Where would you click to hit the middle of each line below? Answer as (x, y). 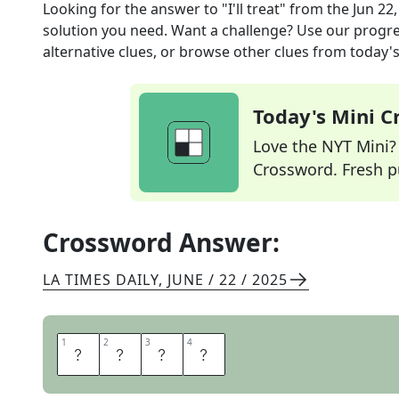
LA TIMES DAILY (101, 280)
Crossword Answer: (161, 242)
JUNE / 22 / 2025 (228, 280)
